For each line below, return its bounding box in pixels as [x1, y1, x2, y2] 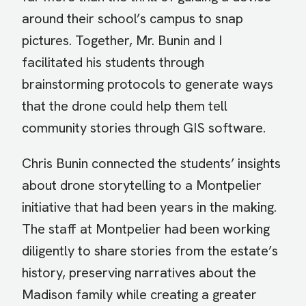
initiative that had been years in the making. [22, 198, 277, 217]
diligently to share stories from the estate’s [22, 242, 278, 260]
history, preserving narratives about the [22, 264, 256, 282]
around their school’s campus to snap [22, 10, 243, 28]
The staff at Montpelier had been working [22, 220, 270, 238]
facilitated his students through [22, 53, 204, 72]
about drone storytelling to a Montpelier [22, 176, 262, 195]
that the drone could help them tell [22, 97, 227, 115]
